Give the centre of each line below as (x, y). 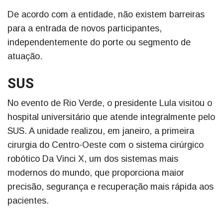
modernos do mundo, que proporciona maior (96, 173)
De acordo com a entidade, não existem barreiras (106, 15)
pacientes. (29, 201)
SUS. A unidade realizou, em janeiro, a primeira (101, 131)
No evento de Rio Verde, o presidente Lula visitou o (110, 103)
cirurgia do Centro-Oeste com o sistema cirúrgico (106, 145)
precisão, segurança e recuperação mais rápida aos (111, 187)
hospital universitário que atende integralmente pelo (111, 117)
